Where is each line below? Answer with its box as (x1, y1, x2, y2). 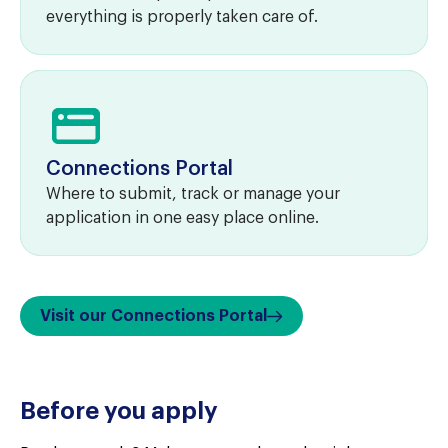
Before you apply (20, 399, 218, 423)
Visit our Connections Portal (40, 308, 267, 324)
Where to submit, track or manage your (46, 186, 340, 202)
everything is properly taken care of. (46, 9, 318, 25)
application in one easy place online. (46, 210, 319, 226)
